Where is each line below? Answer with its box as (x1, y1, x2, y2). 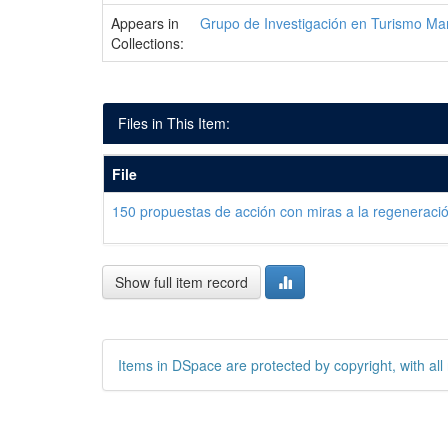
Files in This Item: (118, 113, 230, 133)
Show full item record (115, 272, 248, 292)
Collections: (111, 33, 184, 53)
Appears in (111, 13, 179, 33)
